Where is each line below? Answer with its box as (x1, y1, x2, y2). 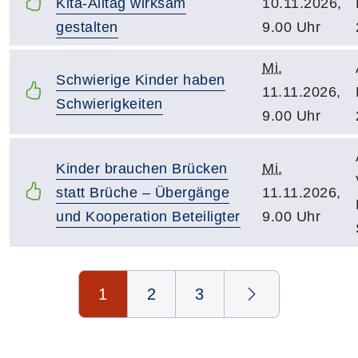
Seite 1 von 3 (9, 273, 98, 289)
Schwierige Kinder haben (56, 72, 225, 88)
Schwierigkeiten (56, 96, 163, 112)
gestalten (56, 19, 118, 35)
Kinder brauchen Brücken (56, 161, 228, 177)
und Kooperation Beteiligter (56, 209, 241, 225)
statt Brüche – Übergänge (56, 185, 229, 201)
